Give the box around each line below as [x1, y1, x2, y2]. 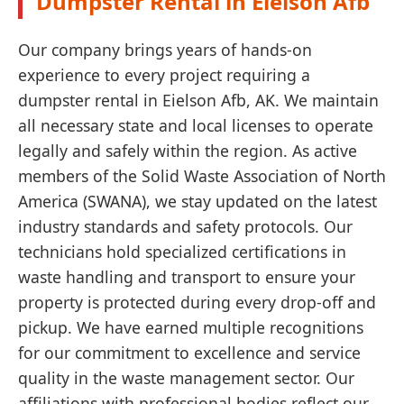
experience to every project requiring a [18, 64, 310, 86]
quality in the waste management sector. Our [18, 367, 354, 389]
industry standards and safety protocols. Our [18, 216, 353, 237]
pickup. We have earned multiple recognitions [18, 317, 363, 338]
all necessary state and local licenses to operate [18, 115, 373, 136]
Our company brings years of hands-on [18, 39, 312, 60]
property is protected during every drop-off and [18, 291, 376, 313]
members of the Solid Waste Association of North [18, 165, 386, 187]
